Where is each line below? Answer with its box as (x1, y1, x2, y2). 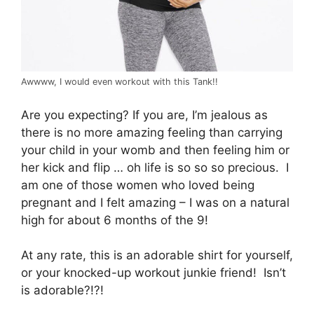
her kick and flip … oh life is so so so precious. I (21, 160, 289, 175)
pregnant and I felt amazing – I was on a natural (21, 195, 289, 210)
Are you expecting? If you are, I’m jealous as (21, 107, 268, 122)
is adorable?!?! (21, 283, 104, 298)
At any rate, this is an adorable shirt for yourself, (21, 248, 293, 263)
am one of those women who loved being (21, 177, 254, 192)
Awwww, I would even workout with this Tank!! (21, 76, 218, 88)
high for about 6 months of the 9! (21, 212, 208, 227)
